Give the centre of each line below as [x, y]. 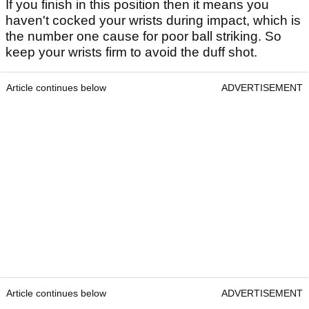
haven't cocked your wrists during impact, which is [153, 21]
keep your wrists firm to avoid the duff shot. [131, 52]
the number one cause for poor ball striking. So [143, 37]
